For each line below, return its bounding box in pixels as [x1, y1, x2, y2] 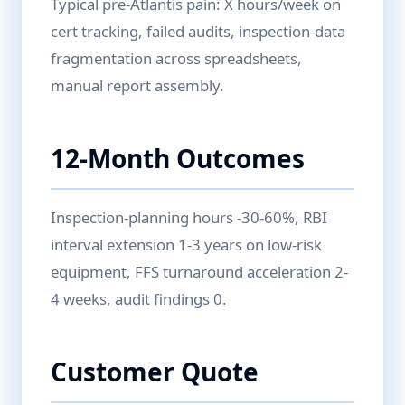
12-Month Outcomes [51, 141, 305, 175]
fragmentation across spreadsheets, [51, 48, 302, 69]
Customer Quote [51, 354, 259, 389]
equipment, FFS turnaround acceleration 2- [51, 261, 348, 282]
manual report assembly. [51, 75, 224, 96]
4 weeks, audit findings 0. [51, 288, 227, 309]
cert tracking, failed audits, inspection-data [51, 21, 345, 42]
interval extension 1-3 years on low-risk [51, 234, 322, 255]
